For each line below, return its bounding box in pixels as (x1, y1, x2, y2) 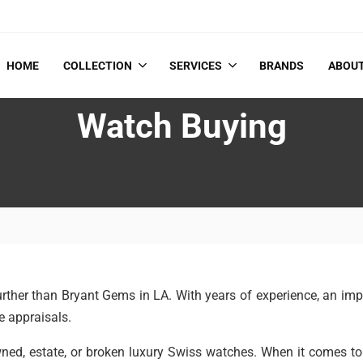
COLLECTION (63, 59, 132, 73)
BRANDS (259, 59, 304, 73)
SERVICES (169, 59, 222, 73)
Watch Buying (76, 106, 287, 146)
